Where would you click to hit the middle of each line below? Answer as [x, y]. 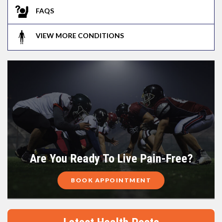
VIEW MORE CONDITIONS [80, 36]
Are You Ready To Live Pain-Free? [111, 158]
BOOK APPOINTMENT [111, 180]
